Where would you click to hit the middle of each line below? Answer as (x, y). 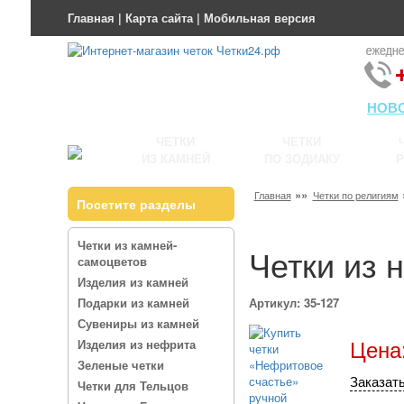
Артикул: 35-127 (294, 303)
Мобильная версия (259, 18)
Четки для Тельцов (133, 386)
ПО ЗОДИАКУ (302, 158)
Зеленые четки (120, 365)
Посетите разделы (136, 204)
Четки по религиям (355, 195)
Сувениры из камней (138, 323)
